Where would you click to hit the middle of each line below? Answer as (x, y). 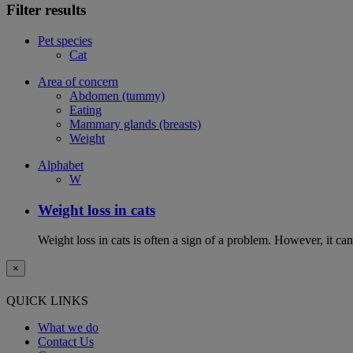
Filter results (46, 10)
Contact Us (66, 341)
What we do (68, 327)
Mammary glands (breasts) (135, 124)
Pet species (65, 40)
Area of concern (78, 81)
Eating (85, 110)
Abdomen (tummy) (117, 95)
